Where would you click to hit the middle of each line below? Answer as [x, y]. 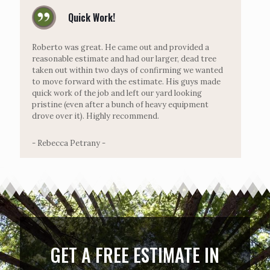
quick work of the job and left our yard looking [117, 93]
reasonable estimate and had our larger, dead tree [124, 58]
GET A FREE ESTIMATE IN [135, 254]
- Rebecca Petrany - [69, 143]
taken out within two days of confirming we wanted [127, 70]
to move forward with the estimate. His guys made [126, 81]
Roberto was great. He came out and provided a [121, 47]
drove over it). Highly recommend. [96, 116]
